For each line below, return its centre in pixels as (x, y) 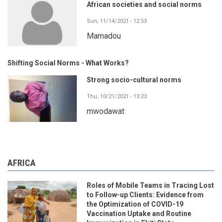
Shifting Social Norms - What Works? (68, 63)
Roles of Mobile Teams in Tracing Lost (150, 185)
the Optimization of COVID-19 (135, 204)
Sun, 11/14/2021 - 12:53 (117, 21)
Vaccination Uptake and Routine (139, 213)
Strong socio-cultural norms (134, 80)
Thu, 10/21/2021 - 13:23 (117, 97)
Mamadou (104, 36)
